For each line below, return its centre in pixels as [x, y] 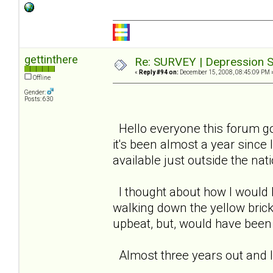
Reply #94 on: [159, 72]
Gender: [36, 92]
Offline [41, 77]
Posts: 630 [39, 99]
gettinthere [51, 59]
